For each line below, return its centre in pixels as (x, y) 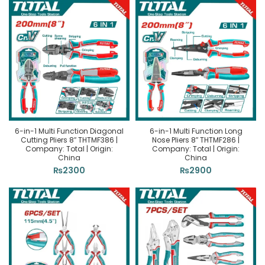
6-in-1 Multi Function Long (196, 131)
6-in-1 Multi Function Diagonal (69, 131)
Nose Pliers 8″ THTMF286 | (196, 140)
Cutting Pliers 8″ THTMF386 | (69, 140)
